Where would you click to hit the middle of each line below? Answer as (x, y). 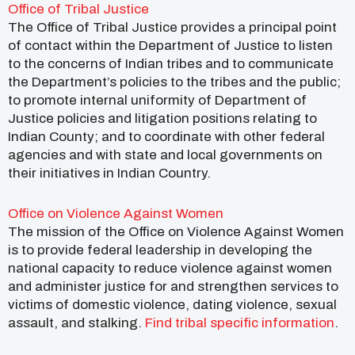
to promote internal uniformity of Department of (157, 100)
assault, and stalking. (76, 323)
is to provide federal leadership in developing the (160, 250)
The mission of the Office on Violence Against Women (176, 232)
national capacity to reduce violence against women (170, 269)
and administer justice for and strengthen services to (173, 287)
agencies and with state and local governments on (165, 155)
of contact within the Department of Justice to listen (170, 45)
